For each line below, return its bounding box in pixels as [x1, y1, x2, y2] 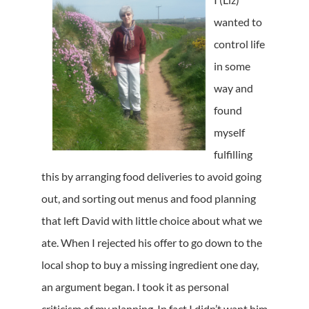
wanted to [214, 15, 262, 29]
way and [214, 81, 253, 95]
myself [214, 126, 245, 139]
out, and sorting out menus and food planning [41, 192, 256, 206]
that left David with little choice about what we [41, 214, 262, 228]
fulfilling [214, 148, 252, 161]
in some [214, 59, 250, 73]
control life [214, 37, 265, 51]
